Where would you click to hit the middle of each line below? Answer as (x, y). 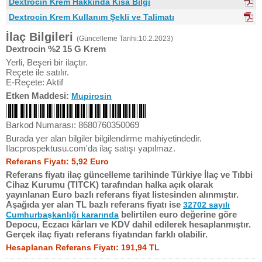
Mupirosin (92, 96)
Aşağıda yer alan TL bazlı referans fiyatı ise (94, 204)
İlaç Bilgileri (41, 37)
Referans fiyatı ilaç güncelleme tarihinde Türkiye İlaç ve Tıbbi (129, 175)
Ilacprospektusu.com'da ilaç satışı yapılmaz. (91, 148)
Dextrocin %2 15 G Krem (56, 49)
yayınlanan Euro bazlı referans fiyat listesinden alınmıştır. (122, 194)
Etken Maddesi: (39, 96)
